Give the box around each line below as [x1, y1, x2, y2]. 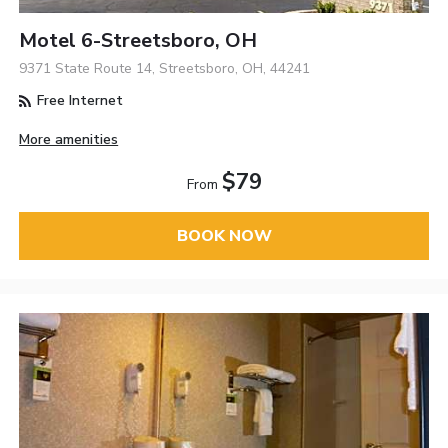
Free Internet [33, 91, 124, 111]
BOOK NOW [176, 224, 272, 247]
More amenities [19, 129, 119, 149]
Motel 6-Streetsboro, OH [19, 27, 258, 55]
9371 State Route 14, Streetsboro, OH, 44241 [19, 59, 311, 79]
